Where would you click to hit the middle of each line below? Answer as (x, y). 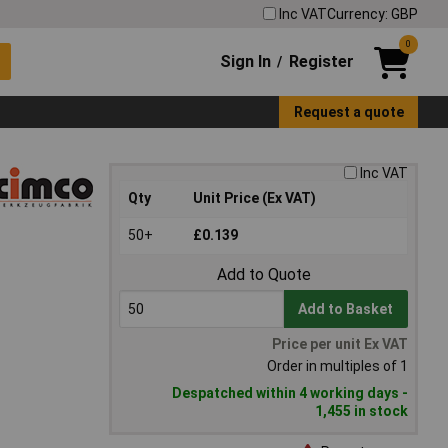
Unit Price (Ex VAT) (254, 198)
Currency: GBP (372, 13)
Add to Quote (263, 275)
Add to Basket (346, 309)
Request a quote (348, 111)
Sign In (246, 61)
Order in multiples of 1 (337, 366)
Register (321, 61)
